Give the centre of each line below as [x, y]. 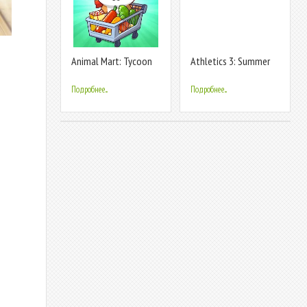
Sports [204, 73]
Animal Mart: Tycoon [112, 61]
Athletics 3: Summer [230, 61]
